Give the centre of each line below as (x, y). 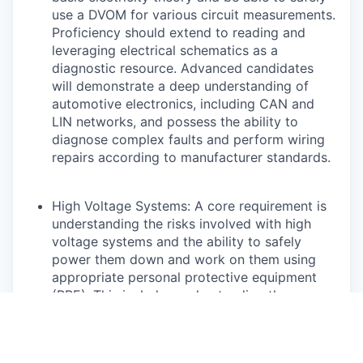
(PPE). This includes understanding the (170, 295)
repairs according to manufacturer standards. (191, 157)
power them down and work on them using (184, 259)
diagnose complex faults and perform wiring (188, 139)
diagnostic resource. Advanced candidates (183, 68)
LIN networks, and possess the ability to (175, 121)
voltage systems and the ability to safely (177, 241)
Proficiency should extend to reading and (179, 32)
